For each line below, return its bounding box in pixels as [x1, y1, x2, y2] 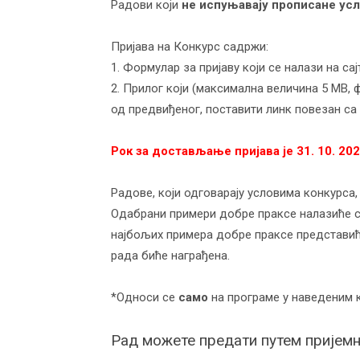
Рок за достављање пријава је [111, 144, 297, 158]
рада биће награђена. [111, 248, 230, 263]
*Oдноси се [111, 290, 178, 305]
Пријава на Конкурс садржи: [111, 39, 268, 54]
